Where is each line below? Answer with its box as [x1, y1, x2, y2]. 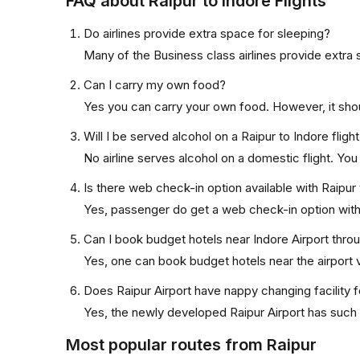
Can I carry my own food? [84, 77, 226, 92]
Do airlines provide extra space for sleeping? [84, 26, 330, 41]
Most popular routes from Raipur [66, 335, 317, 354]
